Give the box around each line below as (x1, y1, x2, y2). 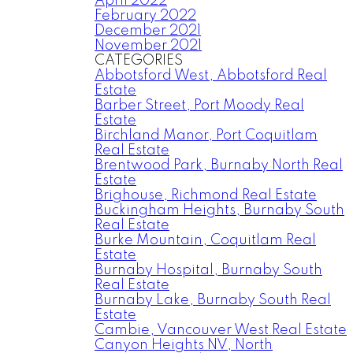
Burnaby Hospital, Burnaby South (95, 263, 322, 277)
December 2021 (95, 24, 201, 38)
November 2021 (95, 39, 202, 53)
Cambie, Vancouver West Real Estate (95, 323, 347, 337)
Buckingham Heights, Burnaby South (95, 203, 344, 217)
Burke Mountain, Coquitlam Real (95, 233, 316, 247)
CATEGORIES (95, 54, 183, 68)
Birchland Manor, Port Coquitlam (95, 128, 318, 143)
